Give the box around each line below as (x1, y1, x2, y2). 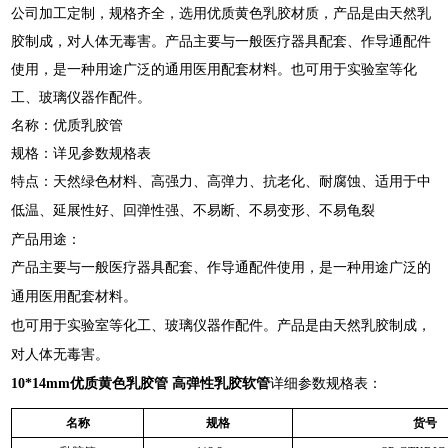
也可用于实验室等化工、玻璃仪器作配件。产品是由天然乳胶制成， (11, 318, 432, 333)
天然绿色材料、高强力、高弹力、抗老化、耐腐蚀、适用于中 (53, 174, 432, 189)
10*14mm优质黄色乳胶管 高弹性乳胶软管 (11, 376, 271, 391)
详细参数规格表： (270, 376, 383, 391)
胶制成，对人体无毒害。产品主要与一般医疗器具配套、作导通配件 (11, 33, 432, 49)
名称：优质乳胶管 (11, 117, 124, 133)
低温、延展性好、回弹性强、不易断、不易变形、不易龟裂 (11, 203, 376, 218)
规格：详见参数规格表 (11, 145, 152, 161)
